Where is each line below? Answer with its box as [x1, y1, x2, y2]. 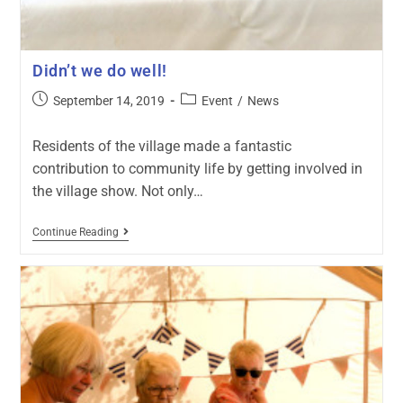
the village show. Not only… [31, 183, 203, 201]
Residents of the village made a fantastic [31, 138, 291, 156]
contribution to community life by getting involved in [31, 160, 363, 178]
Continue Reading [31, 226, 119, 239]
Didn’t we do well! [31, 61, 167, 81]
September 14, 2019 [52, 94, 165, 109]
